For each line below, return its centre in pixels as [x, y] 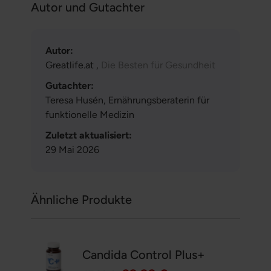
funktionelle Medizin [90, 115]
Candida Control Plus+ [144, 255]
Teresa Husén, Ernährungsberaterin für [127, 100]
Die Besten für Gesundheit [158, 65]
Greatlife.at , [73, 65]
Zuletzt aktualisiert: [88, 135]
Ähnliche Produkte [81, 200]
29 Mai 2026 [72, 150]
